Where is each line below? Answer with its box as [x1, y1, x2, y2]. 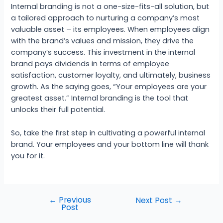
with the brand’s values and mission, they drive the [11, 36, 194, 46]
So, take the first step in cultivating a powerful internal [11, 127, 206, 138]
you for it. [11, 150, 45, 161]
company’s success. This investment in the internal [11, 47, 196, 58]
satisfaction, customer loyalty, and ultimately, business [11, 70, 211, 81]
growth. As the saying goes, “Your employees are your [11, 82, 207, 92]
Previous [56, 194, 91, 205]
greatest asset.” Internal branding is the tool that [11, 93, 189, 104]
